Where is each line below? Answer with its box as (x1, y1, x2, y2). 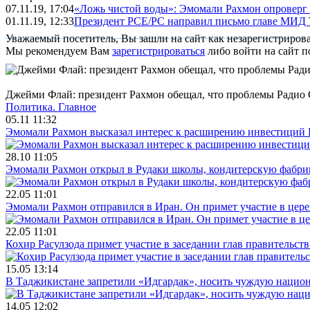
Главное (58, 100, 96, 113)
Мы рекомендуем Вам (6, 44, 112, 57)
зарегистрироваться (112, 44, 205, 57)
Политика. (6, 100, 58, 113)
